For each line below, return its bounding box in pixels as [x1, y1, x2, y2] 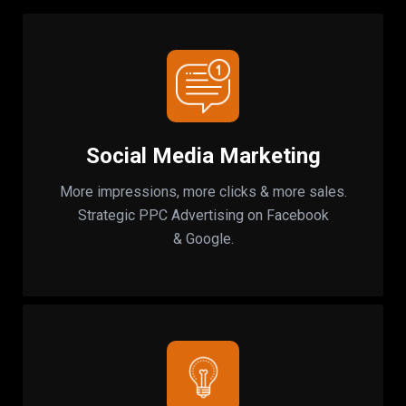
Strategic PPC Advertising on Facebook [77, 207, 329, 225]
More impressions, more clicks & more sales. [59, 183, 347, 201]
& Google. [172, 230, 234, 248]
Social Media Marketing [85, 143, 321, 169]
